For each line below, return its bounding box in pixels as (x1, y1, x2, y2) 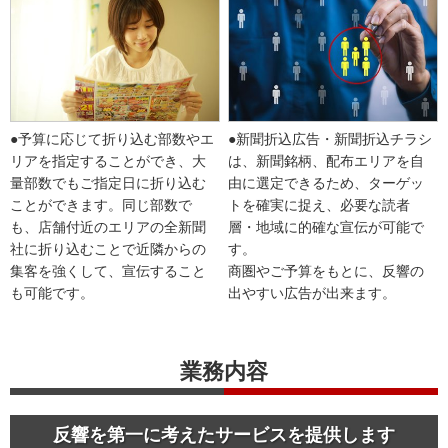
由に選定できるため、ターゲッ (228, 175, 424, 192)
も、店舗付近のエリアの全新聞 (10, 219, 207, 236)
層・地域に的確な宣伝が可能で (228, 219, 424, 236)
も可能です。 (10, 285, 95, 302)
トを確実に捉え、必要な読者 (228, 197, 410, 214)
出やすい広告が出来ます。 (228, 285, 396, 302)
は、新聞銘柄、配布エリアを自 (228, 153, 424, 170)
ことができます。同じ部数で (10, 197, 193, 214)
